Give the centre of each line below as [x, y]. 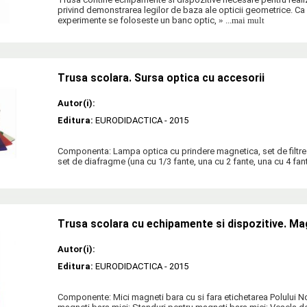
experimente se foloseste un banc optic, [137, 21]
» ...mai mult [241, 21]
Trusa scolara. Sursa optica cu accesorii [161, 78]
